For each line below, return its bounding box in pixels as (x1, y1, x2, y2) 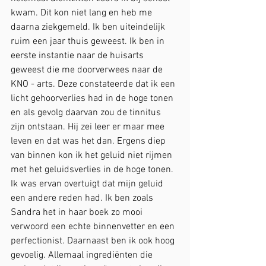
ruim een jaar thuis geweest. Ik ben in (11, 36, 167, 47)
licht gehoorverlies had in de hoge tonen (11, 93, 176, 104)
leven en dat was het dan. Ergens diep (11, 135, 168, 147)
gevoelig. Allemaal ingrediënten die (11, 249, 155, 261)
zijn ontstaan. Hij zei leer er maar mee (11, 121, 167, 133)
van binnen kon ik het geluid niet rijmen (11, 150, 175, 161)
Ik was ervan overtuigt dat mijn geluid (11, 178, 166, 190)
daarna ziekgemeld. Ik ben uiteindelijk (11, 21, 167, 33)
